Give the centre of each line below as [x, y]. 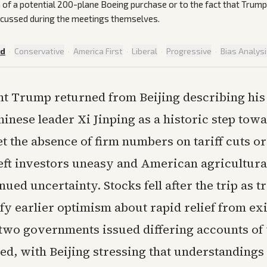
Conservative [39, 51]
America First [98, 51]
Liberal [145, 51]
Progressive [189, 51]
